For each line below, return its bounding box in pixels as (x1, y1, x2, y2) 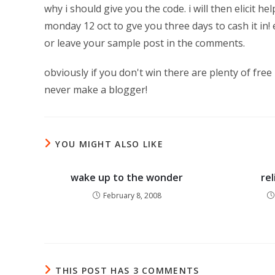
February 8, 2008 (103, 190, 161, 201)
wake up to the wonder (71, 171, 184, 184)
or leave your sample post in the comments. (44, 36, 245, 50)
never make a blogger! (44, 83, 147, 96)
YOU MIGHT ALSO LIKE (55, 138, 164, 150)
